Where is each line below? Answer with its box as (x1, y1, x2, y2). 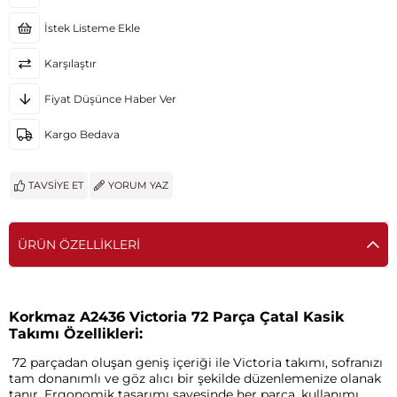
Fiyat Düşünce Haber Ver (44, 92, 176, 105)
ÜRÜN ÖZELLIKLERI (18, 237, 140, 253)
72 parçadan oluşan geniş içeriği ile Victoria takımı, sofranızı (9, 354, 383, 370)
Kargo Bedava (44, 128, 120, 141)
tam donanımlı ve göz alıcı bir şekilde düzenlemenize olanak (9, 370, 381, 386)
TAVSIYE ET (28, 179, 83, 191)
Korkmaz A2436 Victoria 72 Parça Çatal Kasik (9, 307, 344, 325)
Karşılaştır (44, 57, 97, 70)
